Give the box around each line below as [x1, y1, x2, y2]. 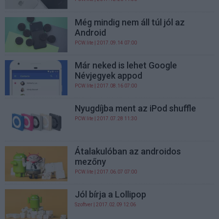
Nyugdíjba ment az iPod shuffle [75, 103, 197, 113]
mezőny [75, 156, 107, 167]
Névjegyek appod [75, 70, 143, 81]
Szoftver [75, 202, 93, 208]
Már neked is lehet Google [75, 60, 177, 70]
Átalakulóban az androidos [75, 146, 181, 157]
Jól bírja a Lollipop [75, 189, 147, 200]
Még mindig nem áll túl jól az [75, 17, 185, 27]
